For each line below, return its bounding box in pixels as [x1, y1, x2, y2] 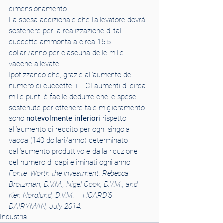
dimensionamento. [9, 4, 68, 13]
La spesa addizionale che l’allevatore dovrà [9, 15, 147, 24]
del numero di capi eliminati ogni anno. [9, 158, 132, 167]
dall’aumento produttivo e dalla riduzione [9, 147, 140, 156]
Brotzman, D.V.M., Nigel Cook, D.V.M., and [9, 180, 140, 189]
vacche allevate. [9, 59, 63, 68]
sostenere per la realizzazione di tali [9, 26, 125, 35]
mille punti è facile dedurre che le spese [9, 92, 138, 101]
